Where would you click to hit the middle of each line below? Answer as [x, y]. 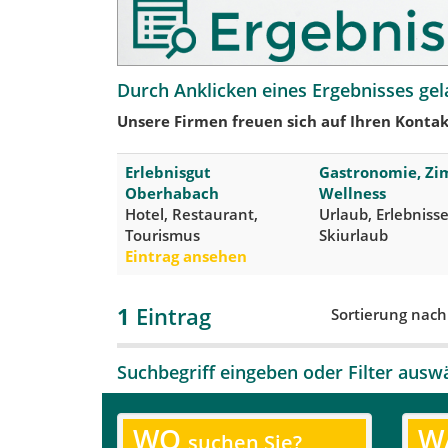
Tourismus [162, 234]
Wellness [352, 192]
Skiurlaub [353, 234]
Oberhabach [172, 192]
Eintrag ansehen [186, 255]
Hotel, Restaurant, [191, 213]
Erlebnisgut [168, 171]
